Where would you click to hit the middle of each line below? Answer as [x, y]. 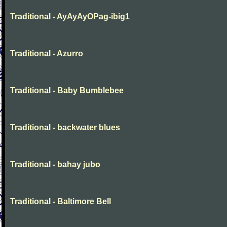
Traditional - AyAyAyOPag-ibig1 [70, 16]
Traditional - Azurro [47, 53]
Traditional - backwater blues [65, 127]
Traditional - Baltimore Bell [61, 201]
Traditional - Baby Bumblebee [67, 90]
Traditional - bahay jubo [55, 164]
